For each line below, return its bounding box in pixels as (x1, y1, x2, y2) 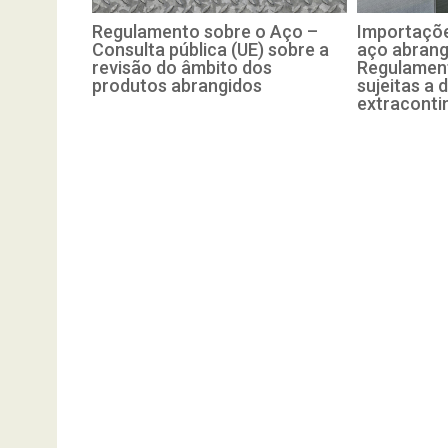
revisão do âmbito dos (92, 57, 272, 79)
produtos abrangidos (92, 75, 262, 97)
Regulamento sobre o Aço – (92, 21, 318, 43)
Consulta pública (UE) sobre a (92, 39, 329, 61)
